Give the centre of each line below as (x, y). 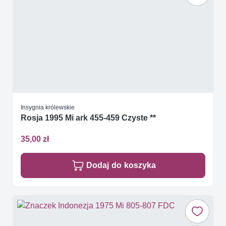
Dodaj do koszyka (121, 165)
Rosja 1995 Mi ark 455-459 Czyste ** (88, 118)
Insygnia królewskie (48, 107)
